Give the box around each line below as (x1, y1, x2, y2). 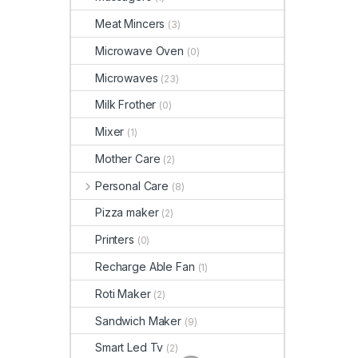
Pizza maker (95, 205, 159, 220)
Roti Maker (95, 286, 151, 300)
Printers (95, 233, 134, 247)
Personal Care (94, 178, 169, 193)
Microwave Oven (95, 43, 185, 58)
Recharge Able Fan (95, 260, 195, 274)
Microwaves (95, 70, 158, 85)
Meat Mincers (95, 17, 165, 30)
